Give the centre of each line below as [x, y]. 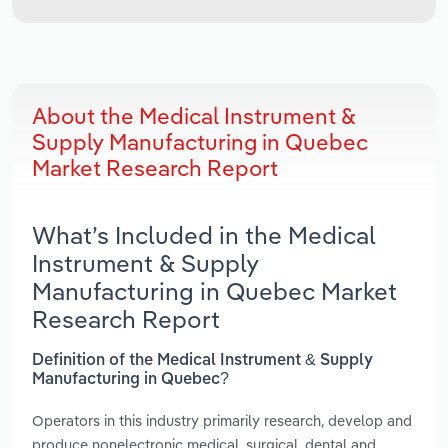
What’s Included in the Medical [204, 235]
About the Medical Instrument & [194, 116]
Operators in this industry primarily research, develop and [222, 420]
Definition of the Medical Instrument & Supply [202, 360]
